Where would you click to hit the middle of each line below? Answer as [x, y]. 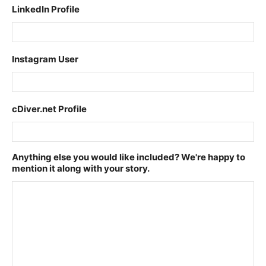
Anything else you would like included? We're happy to [129, 157]
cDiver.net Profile [49, 109]
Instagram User [45, 59]
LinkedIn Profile [46, 9]
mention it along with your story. [81, 168]
